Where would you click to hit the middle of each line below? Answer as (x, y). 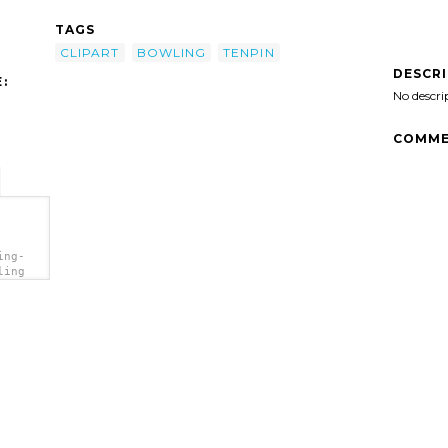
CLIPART (90, 52)
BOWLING (171, 52)
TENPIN (249, 52)
